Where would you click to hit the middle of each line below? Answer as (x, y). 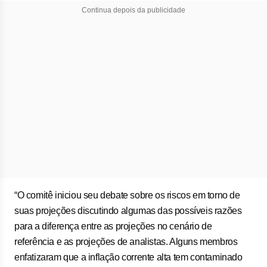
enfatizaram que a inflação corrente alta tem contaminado (128, 257)
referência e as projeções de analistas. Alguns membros (126, 242)
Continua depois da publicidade (133, 10)
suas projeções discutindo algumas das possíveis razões (128, 211)
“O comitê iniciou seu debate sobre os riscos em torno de (127, 195)
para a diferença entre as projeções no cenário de (113, 226)
